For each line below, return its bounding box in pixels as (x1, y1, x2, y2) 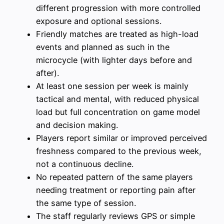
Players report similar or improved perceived (36, 133, 207, 143)
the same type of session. (36, 198, 136, 208)
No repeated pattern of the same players (36, 172, 193, 182)
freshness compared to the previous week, (36, 146, 201, 156)
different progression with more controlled (36, 3, 200, 13)
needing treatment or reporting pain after (36, 185, 195, 195)
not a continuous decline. (36, 159, 133, 169)
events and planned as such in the (36, 42, 169, 52)
